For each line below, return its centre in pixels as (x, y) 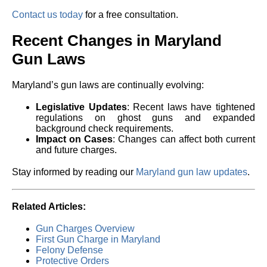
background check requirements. (105, 128)
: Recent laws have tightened (191, 107)
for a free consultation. (131, 15)
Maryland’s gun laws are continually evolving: (108, 85)
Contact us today (47, 15)
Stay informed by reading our (74, 172)
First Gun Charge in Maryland (98, 239)
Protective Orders (72, 261)
